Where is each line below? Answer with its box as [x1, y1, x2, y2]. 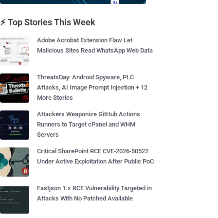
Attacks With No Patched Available [37, 195, 133, 202]
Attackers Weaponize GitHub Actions [37, 110, 140, 118]
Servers [37, 131, 59, 138]
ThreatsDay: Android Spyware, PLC [37, 73, 134, 81]
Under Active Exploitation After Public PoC [37, 158, 154, 165]
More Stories [37, 94, 73, 101]
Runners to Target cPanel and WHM [37, 121, 135, 128]
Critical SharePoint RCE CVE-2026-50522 [37, 147, 148, 155]
